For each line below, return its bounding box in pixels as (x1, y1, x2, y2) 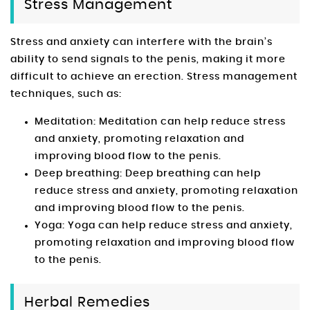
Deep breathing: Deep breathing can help (35, 169, 261, 179)
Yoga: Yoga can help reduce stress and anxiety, (35, 221, 293, 231)
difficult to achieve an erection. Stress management (10, 72, 298, 82)
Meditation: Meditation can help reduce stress (35, 117, 286, 127)
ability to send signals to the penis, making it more (10, 55, 286, 65)
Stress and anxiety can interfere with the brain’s (10, 37, 273, 48)
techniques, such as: (10, 89, 122, 100)
